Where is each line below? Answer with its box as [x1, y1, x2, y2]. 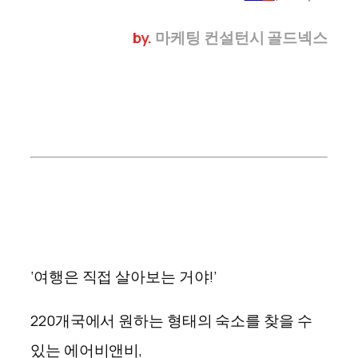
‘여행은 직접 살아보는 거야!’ [30, 265, 217, 287]
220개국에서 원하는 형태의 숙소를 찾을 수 [30, 310, 312, 332]
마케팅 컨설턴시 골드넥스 [155, 27, 328, 49]
